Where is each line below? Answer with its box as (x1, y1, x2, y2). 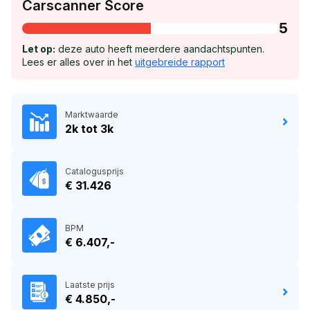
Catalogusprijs (65, 165, 124, 176)
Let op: (22, 42, 55, 55)
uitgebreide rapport (135, 55, 225, 68)
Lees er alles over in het (22, 55, 135, 68)
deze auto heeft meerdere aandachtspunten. (55, 42, 264, 55)
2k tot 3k (65, 121, 113, 136)
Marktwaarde (65, 109, 118, 120)
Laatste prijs (65, 279, 115, 290)
